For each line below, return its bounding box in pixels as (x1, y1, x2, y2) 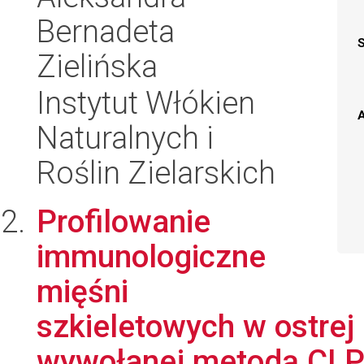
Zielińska (37, 48, 158, 84)
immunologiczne (37, 238, 266, 275)
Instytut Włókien (37, 84, 255, 121)
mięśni (37, 273, 128, 310)
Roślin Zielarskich (37, 154, 275, 191)
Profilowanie (37, 203, 210, 240)
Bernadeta (37, 13, 175, 50)
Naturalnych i (37, 119, 214, 156)
